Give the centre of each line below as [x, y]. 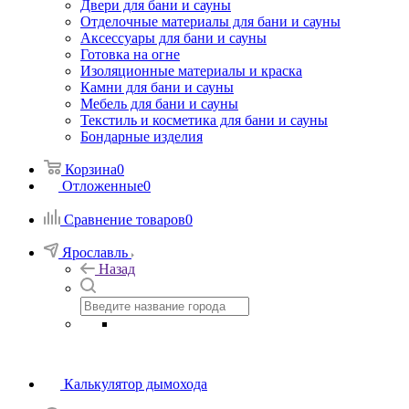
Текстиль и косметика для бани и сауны [204, 120]
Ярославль [95, 252]
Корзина [91, 169]
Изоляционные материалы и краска [191, 70]
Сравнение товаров [125, 219]
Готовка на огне [130, 54]
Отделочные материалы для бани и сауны [210, 21]
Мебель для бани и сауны [159, 103]
